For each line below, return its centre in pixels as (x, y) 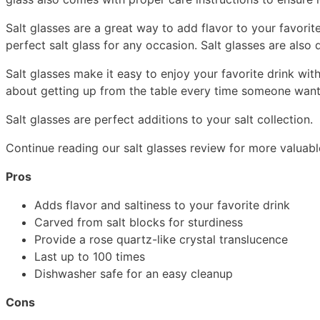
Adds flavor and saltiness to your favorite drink (162, 205)
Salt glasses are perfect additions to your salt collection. (159, 120)
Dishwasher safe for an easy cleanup (134, 274)
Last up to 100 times (90, 257)
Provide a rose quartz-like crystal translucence (161, 240)
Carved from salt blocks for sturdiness (140, 222)
